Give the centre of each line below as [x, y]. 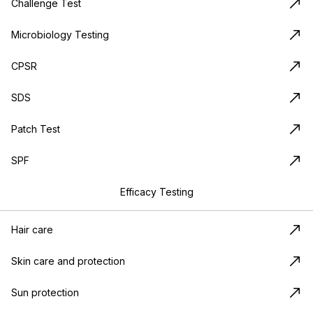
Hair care [32, 230]
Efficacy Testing [156, 192]
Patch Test [36, 129]
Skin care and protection [68, 261]
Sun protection [45, 293]
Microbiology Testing [60, 35]
